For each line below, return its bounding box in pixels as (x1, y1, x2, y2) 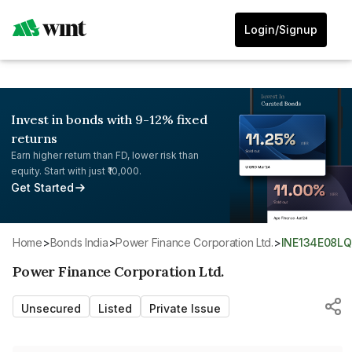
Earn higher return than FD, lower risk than (11, 149, 199, 161)
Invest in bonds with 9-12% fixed (11, 112, 207, 127)
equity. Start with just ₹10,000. (11, 165, 141, 177)
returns (11, 130, 57, 146)
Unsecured (21, 301, 81, 315)
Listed (98, 301, 132, 315)
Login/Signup (244, 23, 317, 36)
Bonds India (57, 235, 108, 249)
